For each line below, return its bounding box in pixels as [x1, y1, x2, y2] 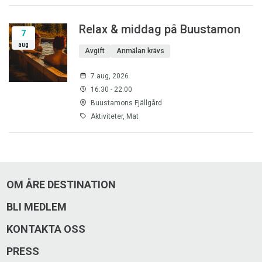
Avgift [85, 47, 105, 56]
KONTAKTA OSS [6, 223, 85, 236]
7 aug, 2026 [91, 72, 129, 81]
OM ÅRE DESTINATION [6, 178, 116, 191]
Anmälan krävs [116, 47, 164, 56]
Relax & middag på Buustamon [79, 22, 240, 37]
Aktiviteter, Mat [91, 112, 139, 121]
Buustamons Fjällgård [91, 99, 162, 108]
